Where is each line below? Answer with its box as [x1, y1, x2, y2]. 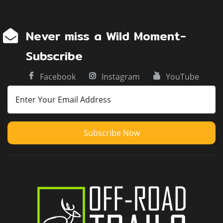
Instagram [102, 71, 140, 82]
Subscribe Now [83, 127, 140, 138]
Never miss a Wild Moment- [26, 26, 187, 45]
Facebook [40, 71, 76, 82]
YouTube [166, 71, 200, 82]
